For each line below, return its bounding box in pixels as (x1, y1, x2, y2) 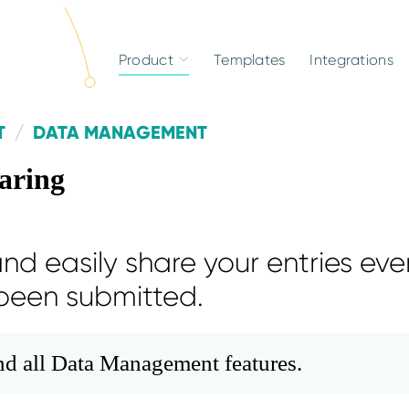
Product (118, 50, 173, 68)
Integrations (309, 50, 393, 68)
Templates (213, 50, 286, 68)
